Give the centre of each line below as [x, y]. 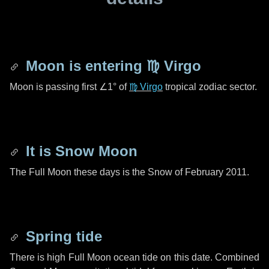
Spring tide [62, 236]
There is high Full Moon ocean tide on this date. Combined [134, 257]
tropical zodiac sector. [210, 87]
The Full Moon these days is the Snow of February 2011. [129, 172]
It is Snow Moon [80, 151]
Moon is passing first [54, 87]
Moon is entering [84, 66]
